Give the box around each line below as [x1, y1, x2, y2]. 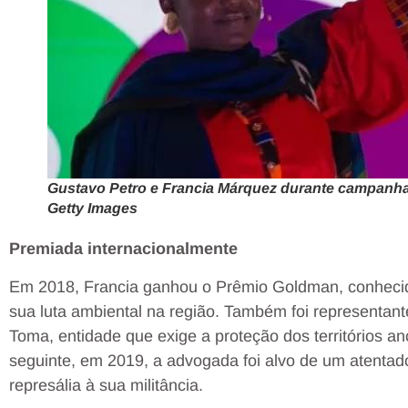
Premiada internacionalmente [9, 240, 238, 259]
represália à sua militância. [9, 375, 203, 394]
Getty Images [46, 200, 138, 217]
